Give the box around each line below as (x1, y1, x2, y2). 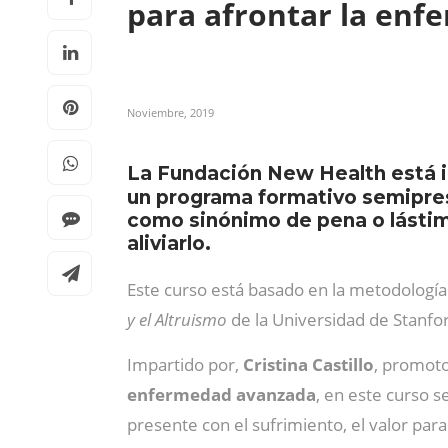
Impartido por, (127, 353, 243, 376)
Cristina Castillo (243, 353, 374, 376)
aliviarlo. (127, 232, 211, 255)
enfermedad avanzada (127, 383, 316, 406)
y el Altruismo (127, 308, 231, 331)
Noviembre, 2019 (127, 105, 214, 120)
